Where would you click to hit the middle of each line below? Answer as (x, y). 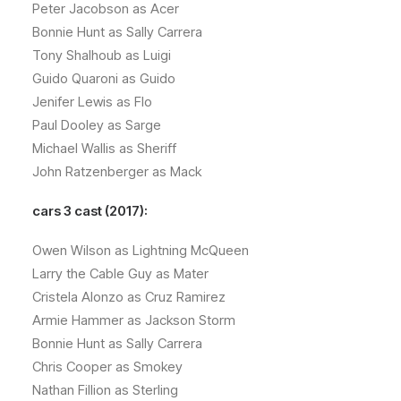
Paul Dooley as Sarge (97, 125)
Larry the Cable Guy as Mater (120, 273)
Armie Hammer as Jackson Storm (134, 320)
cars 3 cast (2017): (90, 211)
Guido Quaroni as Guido (104, 78)
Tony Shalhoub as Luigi (102, 55)
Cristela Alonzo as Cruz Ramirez (129, 297)
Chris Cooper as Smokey (107, 367)
